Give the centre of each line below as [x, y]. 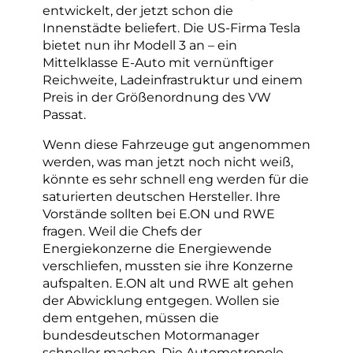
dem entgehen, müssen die [131, 318]
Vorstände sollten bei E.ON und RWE [159, 214]
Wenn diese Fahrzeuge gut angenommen [176, 145]
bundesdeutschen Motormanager [151, 335]
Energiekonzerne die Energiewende [157, 249]
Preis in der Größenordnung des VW [157, 97]
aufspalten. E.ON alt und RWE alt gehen [168, 283]
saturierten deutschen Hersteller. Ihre [162, 197]
